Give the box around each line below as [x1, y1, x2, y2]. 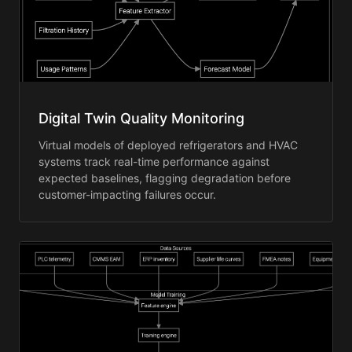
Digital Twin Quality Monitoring [38, 110, 244, 127]
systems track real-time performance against [38, 155, 269, 169]
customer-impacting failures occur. [38, 188, 216, 202]
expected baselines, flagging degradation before [38, 171, 291, 185]
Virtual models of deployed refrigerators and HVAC [38, 138, 298, 152]
